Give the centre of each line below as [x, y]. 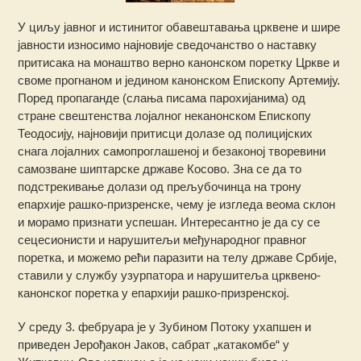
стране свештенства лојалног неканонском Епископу [165, 115]
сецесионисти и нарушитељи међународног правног [162, 239]
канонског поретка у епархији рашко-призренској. [154, 293]
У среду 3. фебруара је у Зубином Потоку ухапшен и [165, 326]
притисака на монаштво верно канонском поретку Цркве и [179, 62]
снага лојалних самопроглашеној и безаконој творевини [172, 151]
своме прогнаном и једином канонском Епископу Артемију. [179, 80]
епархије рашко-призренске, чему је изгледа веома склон [177, 204]
